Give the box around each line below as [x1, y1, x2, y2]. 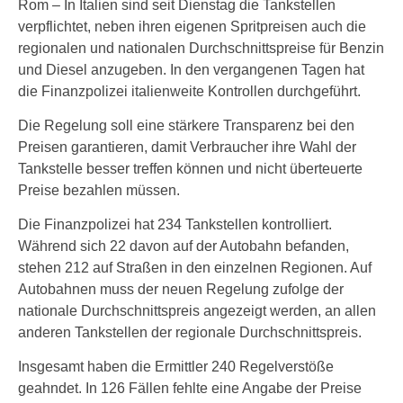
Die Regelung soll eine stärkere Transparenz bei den [18, 118, 354, 133]
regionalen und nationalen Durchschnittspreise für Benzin [18, 40, 384, 56]
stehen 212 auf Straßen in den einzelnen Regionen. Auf [18, 260, 372, 275]
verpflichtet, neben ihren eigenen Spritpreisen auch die [18, 19, 366, 34]
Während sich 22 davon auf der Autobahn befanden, [18, 238, 349, 254]
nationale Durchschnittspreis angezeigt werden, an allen [18, 303, 376, 318]
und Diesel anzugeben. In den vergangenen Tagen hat [18, 62, 364, 77]
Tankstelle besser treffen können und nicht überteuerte [18, 161, 363, 176]
